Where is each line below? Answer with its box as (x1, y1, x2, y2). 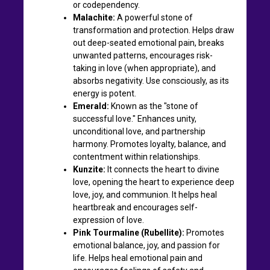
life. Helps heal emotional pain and (73, 253, 202, 263)
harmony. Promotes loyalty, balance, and (73, 139, 226, 149)
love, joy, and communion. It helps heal (73, 189, 217, 199)
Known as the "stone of (109, 101, 198, 111)
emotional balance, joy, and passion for (73, 240, 220, 250)
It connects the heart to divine (105, 164, 219, 174)
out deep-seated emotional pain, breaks (73, 37, 224, 48)
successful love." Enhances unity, (73, 113, 196, 124)
